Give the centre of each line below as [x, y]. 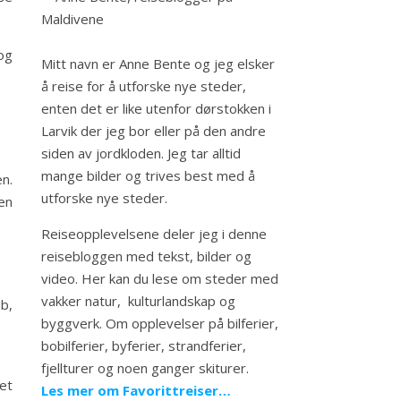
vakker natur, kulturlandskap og [138, 301]
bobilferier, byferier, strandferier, [144, 346]
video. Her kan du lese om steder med [160, 278]
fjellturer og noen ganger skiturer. [145, 368]
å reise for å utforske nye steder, [144, 86]
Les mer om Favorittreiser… [136, 390]
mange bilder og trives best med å [148, 175]
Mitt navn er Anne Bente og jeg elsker [158, 64]
